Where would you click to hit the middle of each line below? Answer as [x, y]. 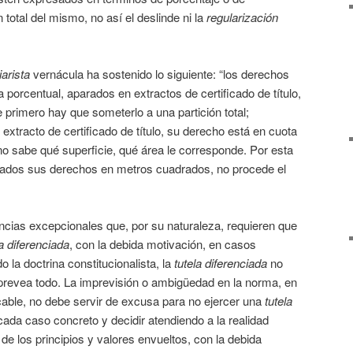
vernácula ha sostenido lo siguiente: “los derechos [160, 73]
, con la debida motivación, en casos [163, 244]
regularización [242, 17]
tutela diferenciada [221, 263]
